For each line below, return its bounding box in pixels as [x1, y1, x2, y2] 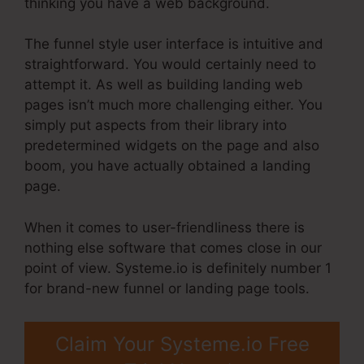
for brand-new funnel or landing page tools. [24, 279, 310, 297]
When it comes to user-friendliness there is [24, 219, 305, 236]
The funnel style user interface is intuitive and [24, 36, 323, 53]
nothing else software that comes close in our [24, 239, 322, 256]
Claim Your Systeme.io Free [54, 332, 310, 357]
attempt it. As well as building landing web [24, 76, 303, 93]
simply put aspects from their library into [24, 117, 287, 134]
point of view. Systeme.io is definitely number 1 [24, 259, 331, 276]
